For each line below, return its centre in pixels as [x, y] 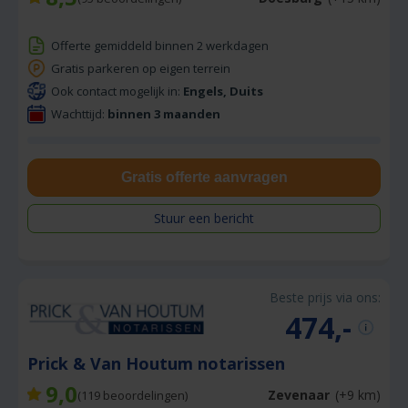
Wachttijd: [79, 113]
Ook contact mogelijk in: [117, 91]
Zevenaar [299, 395]
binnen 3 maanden [164, 113]
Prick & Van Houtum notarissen [158, 363]
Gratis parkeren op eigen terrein [141, 68]
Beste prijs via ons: [325, 297]
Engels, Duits [223, 91]
